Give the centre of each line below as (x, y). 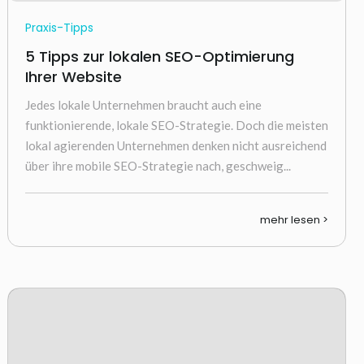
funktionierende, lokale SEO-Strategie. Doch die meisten (176, 125)
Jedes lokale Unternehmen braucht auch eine (143, 105)
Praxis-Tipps (59, 28)
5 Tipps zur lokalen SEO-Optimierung (159, 56)
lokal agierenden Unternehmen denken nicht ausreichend (175, 145)
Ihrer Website (73, 77)
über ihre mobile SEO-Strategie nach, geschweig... (158, 166)
